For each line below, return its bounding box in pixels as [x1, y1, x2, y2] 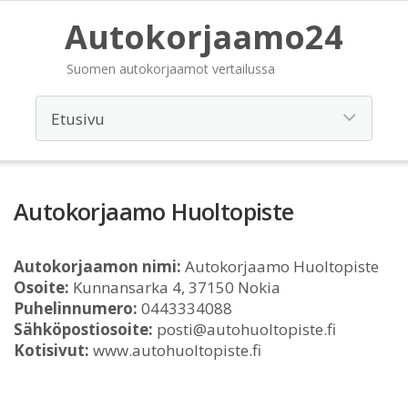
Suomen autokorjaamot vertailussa [66, 60, 275, 77]
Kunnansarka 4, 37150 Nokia [69, 277, 280, 298]
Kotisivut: [14, 340, 89, 361]
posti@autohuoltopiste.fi [153, 319, 336, 340]
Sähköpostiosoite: [14, 319, 153, 340]
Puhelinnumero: [14, 298, 138, 319]
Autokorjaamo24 [65, 15, 343, 59]
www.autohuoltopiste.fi [89, 340, 261, 361]
